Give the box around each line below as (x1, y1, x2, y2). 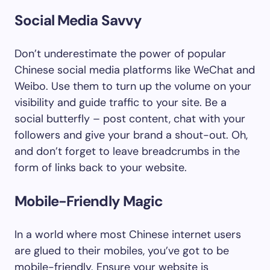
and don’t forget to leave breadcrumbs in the (14, 144, 240, 159)
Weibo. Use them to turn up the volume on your (14, 79, 251, 93)
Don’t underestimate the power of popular (14, 46, 226, 61)
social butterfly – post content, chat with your (14, 111, 245, 126)
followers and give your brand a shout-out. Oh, (14, 128, 248, 142)
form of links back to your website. (14, 160, 187, 175)
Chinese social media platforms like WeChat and (14, 63, 255, 77)
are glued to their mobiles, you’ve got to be (14, 243, 229, 258)
